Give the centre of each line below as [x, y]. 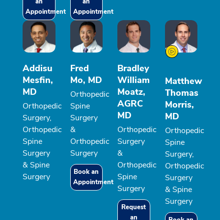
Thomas [181, 93]
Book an [86, 172]
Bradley [133, 69]
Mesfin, [38, 80]
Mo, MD [86, 80]
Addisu [38, 69]
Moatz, [131, 92]
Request [134, 207]
